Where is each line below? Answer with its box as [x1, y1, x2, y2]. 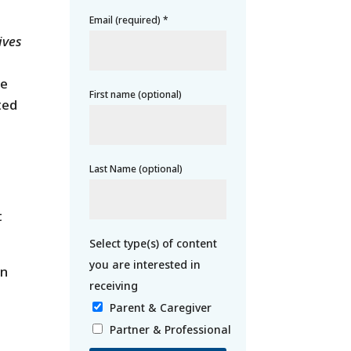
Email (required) [89, 13, 164, 27]
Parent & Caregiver [109, 299, 212, 315]
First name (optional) [89, 87, 183, 101]
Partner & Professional [109, 321, 231, 337]
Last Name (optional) [89, 161, 183, 175]
